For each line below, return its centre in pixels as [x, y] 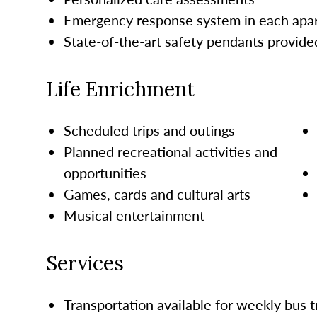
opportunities [105, 172]
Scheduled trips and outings [149, 130]
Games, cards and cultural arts [157, 194]
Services [85, 263]
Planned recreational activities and [170, 151]
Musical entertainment [134, 215]
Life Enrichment [120, 89]
